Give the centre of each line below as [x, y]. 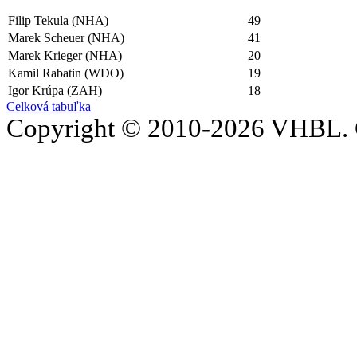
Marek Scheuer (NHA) [66, 38]
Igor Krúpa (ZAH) [55, 91]
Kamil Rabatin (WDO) [66, 73]
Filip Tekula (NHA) [58, 21]
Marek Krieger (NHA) [65, 56]
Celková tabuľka [49, 107]
